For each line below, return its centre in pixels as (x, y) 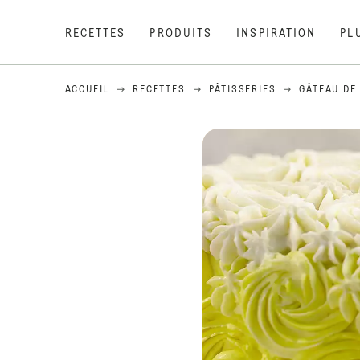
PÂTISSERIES (242, 90)
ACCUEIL (87, 90)
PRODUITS (181, 34)
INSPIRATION (276, 34)
